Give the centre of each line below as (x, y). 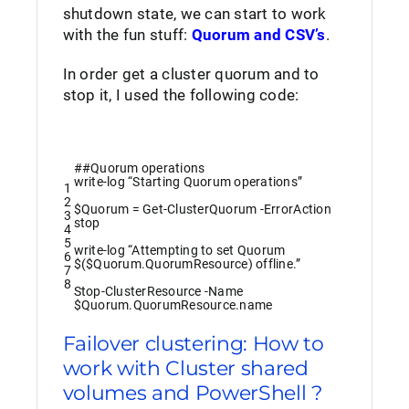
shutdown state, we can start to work (194, 13)
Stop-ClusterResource (137, 292)
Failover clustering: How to (193, 344)
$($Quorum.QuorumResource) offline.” (187, 264)
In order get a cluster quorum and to (191, 73)
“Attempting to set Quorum (207, 251)
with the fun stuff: (127, 34)
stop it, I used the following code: (181, 94)
